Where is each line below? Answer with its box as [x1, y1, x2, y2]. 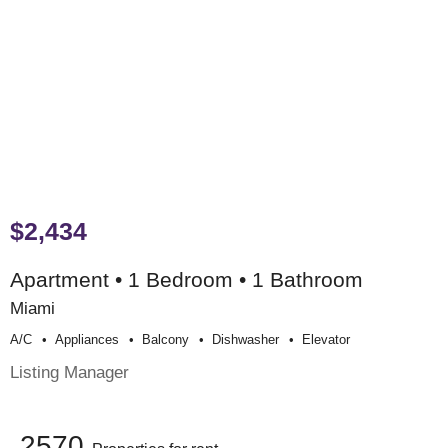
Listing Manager [10, 361, 129, 382]
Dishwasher [212, 331, 279, 347]
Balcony [142, 331, 189, 347]
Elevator [302, 331, 350, 347]
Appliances [55, 331, 119, 347]
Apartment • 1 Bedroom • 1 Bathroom [10, 268, 363, 292]
